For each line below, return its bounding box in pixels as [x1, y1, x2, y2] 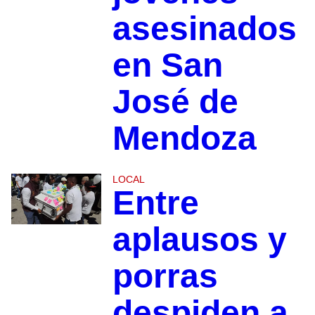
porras [112, 257, 218, 295]
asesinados [112, 9, 297, 47]
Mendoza [112, 119, 257, 157]
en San [112, 46, 223, 84]
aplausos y [112, 220, 287, 258]
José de [112, 82, 238, 120]
